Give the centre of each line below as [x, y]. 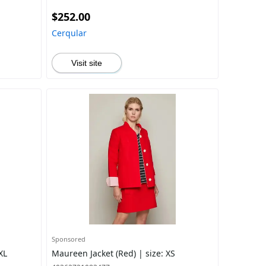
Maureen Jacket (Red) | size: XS [113, 253]
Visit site [86, 63]
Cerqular [69, 33]
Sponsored [68, 239]
